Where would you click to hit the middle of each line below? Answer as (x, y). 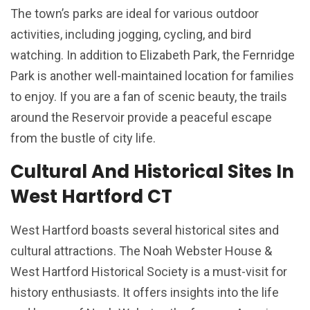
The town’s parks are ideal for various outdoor (135, 14)
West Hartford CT (91, 196)
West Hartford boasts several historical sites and (145, 230)
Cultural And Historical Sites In (152, 171)
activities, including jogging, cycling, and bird (131, 35)
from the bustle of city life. (83, 138)
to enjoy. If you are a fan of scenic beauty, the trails (149, 97)
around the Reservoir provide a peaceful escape (141, 118)
